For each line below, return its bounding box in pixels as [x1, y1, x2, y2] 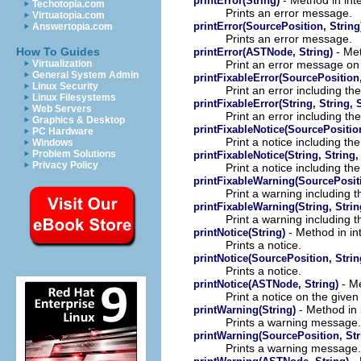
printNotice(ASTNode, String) [193, 277, 338, 290]
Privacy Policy [32, 160, 98, 171]
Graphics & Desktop [32, 114, 125, 126]
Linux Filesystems [32, 92, 116, 103]
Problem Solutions [32, 148, 116, 160]
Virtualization [32, 58, 92, 69]
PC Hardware [32, 126, 93, 137]
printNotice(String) [193, 226, 285, 239]
